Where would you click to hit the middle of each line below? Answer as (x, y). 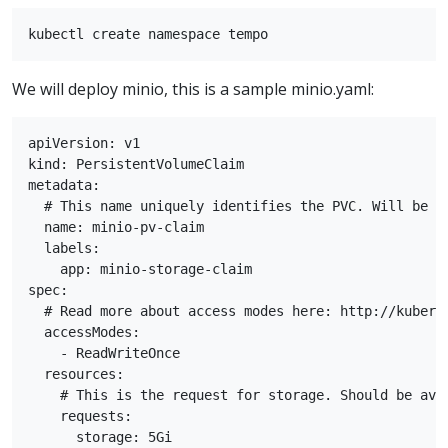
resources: (76, 373)
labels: (64, 247)
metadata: (64, 184)
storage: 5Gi (100, 436)
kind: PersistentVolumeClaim (136, 163)
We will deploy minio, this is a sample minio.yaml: (193, 88)
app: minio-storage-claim (140, 268)
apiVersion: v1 (84, 142)
